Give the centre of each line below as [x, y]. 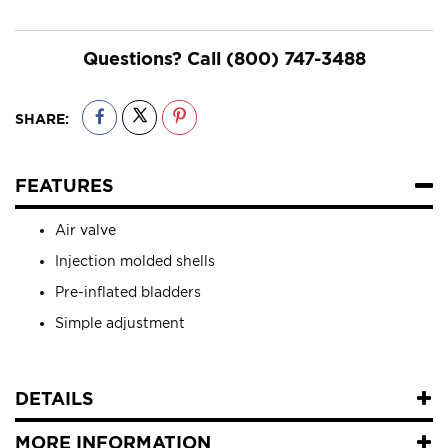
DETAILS [54, 398]
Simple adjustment [120, 323]
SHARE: [42, 119]
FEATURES [64, 185]
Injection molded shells [135, 261]
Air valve [85, 230]
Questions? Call [154, 58]
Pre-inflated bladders [128, 292]
